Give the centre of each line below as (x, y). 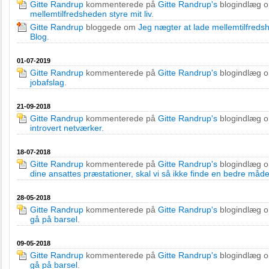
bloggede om (111, 27)
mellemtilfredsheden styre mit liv (91, 14)
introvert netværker (66, 128)
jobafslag (47, 82)
